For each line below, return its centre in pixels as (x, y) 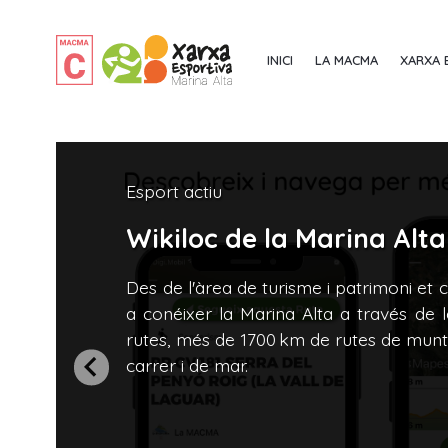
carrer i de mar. (187, 364)
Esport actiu (174, 190)
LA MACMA (346, 59)
